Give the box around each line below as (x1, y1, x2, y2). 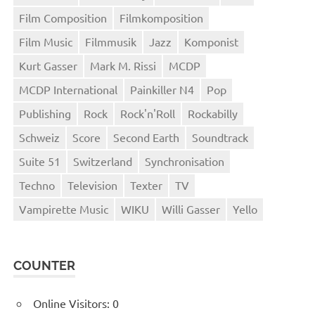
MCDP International (19, 82, 118, 97)
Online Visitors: (33, 295, 112, 310)
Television (67, 178, 118, 193)
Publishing (19, 106, 72, 121)
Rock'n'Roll (120, 106, 176, 121)
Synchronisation (145, 154, 225, 169)
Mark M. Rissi (90, 58, 157, 73)
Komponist (184, 34, 239, 49)
